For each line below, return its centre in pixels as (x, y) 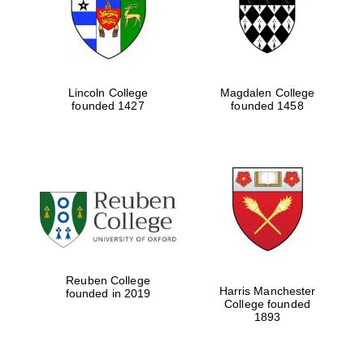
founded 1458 (267, 106)
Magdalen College (267, 93)
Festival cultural (308, 152)
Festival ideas (308, 242)
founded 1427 (108, 106)
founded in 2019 (108, 293)
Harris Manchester (267, 291)
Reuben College (108, 280)
